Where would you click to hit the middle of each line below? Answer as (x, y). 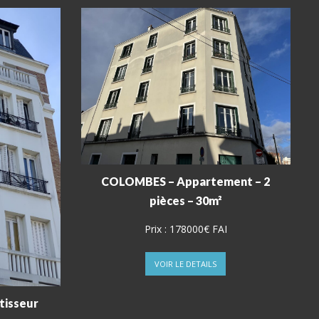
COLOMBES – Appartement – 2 (186, 182)
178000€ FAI (198, 229)
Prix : (157, 229)
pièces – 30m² (185, 201)
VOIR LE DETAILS (186, 264)
